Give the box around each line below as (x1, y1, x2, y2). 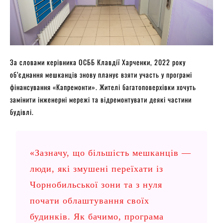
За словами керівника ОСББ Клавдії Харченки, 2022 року (10, 56, 186, 67)
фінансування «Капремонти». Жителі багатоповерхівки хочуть (10, 81, 196, 92)
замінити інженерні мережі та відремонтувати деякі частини (10, 94, 192, 105)
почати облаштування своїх (30, 195, 150, 206)
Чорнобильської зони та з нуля (30, 179, 163, 190)
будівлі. (10, 106, 34, 117)
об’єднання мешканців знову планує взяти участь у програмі (10, 69, 192, 80)
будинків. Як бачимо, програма (30, 211, 164, 222)
